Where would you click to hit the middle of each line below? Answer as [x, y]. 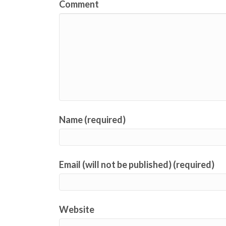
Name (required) [92, 120]
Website [77, 209]
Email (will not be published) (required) [137, 164]
